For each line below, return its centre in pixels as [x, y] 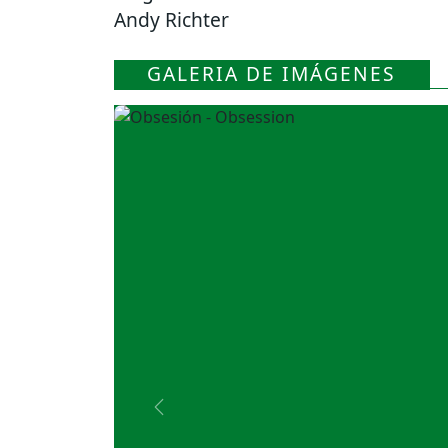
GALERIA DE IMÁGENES [272, 74]
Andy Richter [171, 20]
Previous [190, 417]
